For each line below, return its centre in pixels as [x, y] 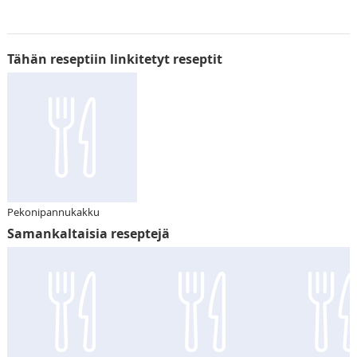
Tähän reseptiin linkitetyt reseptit [114, 59]
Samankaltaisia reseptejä [88, 234]
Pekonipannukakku [53, 212]
